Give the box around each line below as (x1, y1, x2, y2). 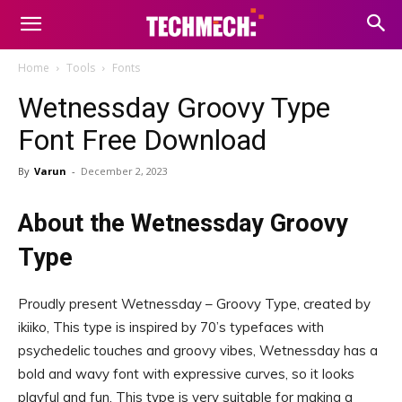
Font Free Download (18, 123, 267, 157)
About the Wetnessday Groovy (18, 209, 348, 238)
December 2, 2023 (81, 164, 168, 178)
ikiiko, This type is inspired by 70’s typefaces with (18, 319, 324, 336)
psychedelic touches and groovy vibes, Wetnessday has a (18, 342, 378, 359)
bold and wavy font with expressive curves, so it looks (18, 365, 354, 382)
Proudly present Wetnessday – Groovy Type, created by (18, 295, 371, 312)
